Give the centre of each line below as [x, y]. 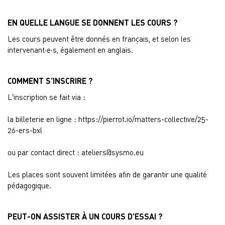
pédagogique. [29, 185]
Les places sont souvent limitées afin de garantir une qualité [107, 174]
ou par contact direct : [44, 152]
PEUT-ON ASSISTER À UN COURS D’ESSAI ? [85, 216]
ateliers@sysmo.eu [113, 152]
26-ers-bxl [25, 130]
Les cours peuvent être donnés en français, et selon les [99, 39]
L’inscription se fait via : [46, 97]
